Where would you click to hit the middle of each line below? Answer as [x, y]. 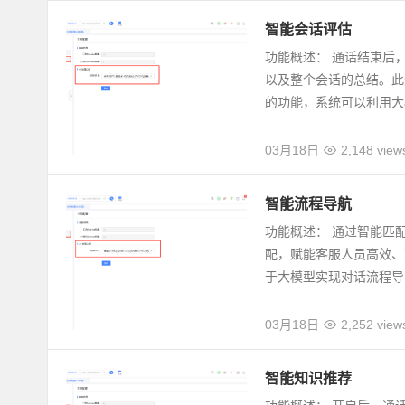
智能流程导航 [308, 204]
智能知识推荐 [308, 378]
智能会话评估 [308, 29]
